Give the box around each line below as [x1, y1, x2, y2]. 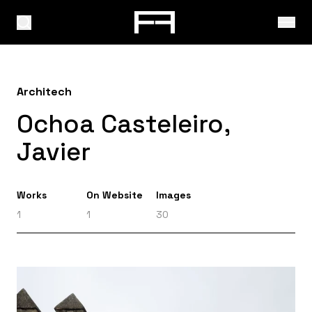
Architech [17, 84, 72, 99]
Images [156, 189, 191, 201]
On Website [86, 189, 143, 201]
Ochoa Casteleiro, [17, 108, 230, 140]
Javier [17, 136, 91, 168]
